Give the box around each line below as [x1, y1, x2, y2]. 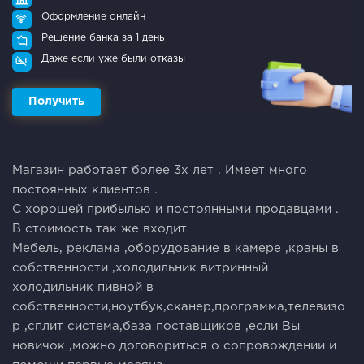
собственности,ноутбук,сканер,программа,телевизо [12, 301, 345, 312]
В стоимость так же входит [12, 223, 187, 234]
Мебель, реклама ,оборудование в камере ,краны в [12, 242, 339, 253]
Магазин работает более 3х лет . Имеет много [12, 164, 307, 175]
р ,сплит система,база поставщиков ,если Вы [12, 320, 300, 331]
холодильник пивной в [12, 281, 154, 292]
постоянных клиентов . [12, 184, 158, 195]
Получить [28, 96, 84, 106]
